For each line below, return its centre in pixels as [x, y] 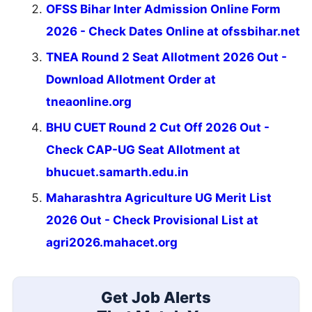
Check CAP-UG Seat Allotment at [143, 149]
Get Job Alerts [156, 298]
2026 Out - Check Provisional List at [152, 220]
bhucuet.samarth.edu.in [117, 172]
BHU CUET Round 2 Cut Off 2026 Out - [158, 127]
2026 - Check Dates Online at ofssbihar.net [173, 31]
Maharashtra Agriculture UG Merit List [159, 197]
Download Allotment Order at [131, 79]
